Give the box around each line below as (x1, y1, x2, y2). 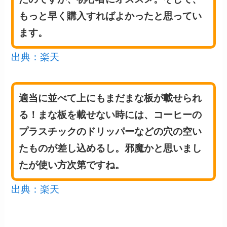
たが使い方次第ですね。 (19, 159, 125, 170)
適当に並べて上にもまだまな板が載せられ (19, 92, 202, 103)
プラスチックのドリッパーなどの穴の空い (19, 126, 202, 137)
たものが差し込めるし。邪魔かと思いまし (19, 142, 202, 154)
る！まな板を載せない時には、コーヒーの (19, 109, 202, 120)
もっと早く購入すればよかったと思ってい (19, 10, 202, 21)
